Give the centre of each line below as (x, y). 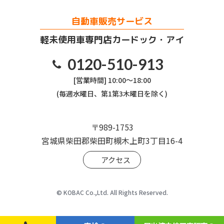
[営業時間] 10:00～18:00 (112, 80)
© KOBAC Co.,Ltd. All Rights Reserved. (112, 192)
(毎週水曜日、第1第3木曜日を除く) (112, 93)
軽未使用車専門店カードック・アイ (112, 39)
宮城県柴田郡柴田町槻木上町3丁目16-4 (112, 140)
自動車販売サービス (112, 21)
